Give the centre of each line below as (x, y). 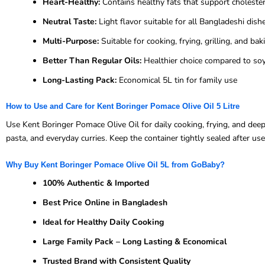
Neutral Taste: (70, 21)
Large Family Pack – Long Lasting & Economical (135, 242)
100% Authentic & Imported (96, 183)
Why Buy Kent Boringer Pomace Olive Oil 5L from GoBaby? (115, 165)
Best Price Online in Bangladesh (105, 203)
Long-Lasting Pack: (80, 80)
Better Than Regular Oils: (92, 60)
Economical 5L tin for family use (177, 80)
